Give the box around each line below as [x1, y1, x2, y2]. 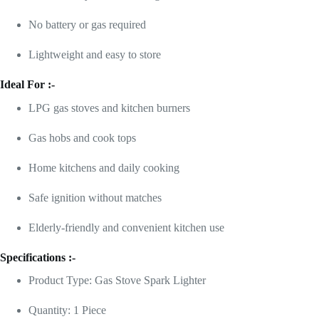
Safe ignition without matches [28, 191, 162, 204]
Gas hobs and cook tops [28, 131, 136, 144]
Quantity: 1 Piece [28, 304, 106, 317]
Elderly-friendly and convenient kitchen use [28, 221, 224, 234]
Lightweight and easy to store [28, 48, 161, 61]
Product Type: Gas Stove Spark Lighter [28, 274, 206, 287]
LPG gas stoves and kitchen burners [28, 101, 190, 114]
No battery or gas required [28, 18, 146, 31]
